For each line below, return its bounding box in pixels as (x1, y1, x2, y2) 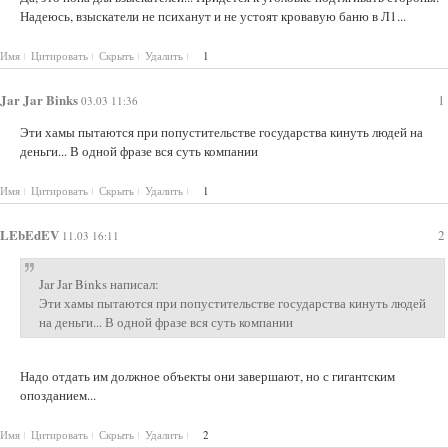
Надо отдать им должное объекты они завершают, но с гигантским (20, 366, 395, 385)
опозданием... (20, 385, 96, 404)
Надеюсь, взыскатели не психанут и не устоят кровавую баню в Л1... (20, 6, 406, 25)
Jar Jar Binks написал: (39, 274, 159, 293)
